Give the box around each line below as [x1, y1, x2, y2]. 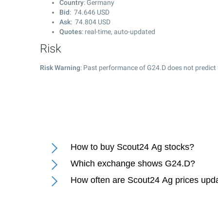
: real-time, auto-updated [82, 28, 155, 36]
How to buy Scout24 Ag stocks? [71, 142, 194, 152]
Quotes [59, 28, 82, 36]
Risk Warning [40, 64, 80, 72]
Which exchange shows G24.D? [71, 159, 195, 168]
